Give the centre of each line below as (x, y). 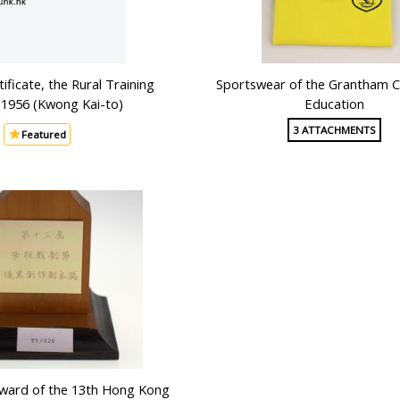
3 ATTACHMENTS (334, 130)
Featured (44, 135)
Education (334, 103)
